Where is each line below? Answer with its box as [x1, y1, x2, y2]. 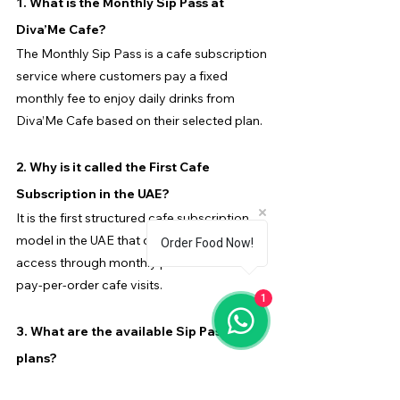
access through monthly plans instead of [16, 254, 254, 271]
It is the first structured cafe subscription [16, 209, 252, 226]
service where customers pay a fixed [16, 67, 230, 84]
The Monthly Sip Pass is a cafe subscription [16, 45, 270, 62]
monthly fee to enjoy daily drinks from [16, 89, 237, 106]
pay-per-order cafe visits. [16, 276, 162, 293]
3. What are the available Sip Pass [16, 322, 230, 339]
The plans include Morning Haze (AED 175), [16, 373, 267, 390]
